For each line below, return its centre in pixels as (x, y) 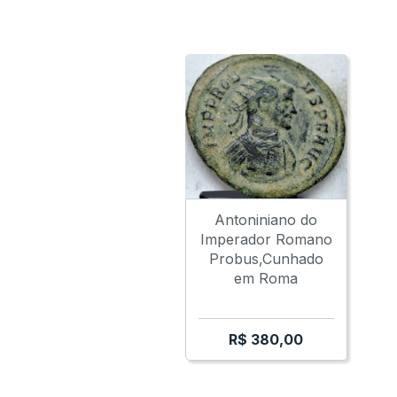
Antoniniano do (266, 220)
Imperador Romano (266, 240)
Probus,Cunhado (266, 259)
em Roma (266, 279)
